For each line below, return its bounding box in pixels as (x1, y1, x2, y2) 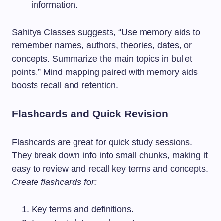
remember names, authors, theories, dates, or (12, 40, 192, 50)
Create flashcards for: (12, 177, 97, 187)
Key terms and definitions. (32, 204, 134, 214)
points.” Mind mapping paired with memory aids (12, 67, 198, 77)
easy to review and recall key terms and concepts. (12, 164, 208, 174)
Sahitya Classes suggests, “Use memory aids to (12, 27, 200, 37)
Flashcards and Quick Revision (12, 108, 168, 119)
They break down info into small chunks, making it (12, 150, 208, 160)
